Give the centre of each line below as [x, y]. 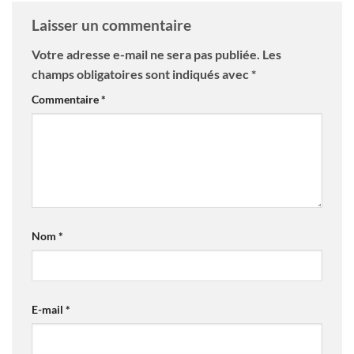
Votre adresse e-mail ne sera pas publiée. [146, 55]
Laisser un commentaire [113, 24]
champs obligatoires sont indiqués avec [141, 74]
